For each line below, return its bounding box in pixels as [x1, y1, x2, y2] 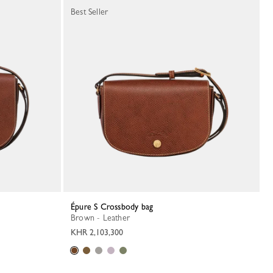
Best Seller [71, 7, 108, 16]
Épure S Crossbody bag [75, 202, 154, 211]
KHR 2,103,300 [71, 227, 123, 237]
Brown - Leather [76, 213, 130, 222]
